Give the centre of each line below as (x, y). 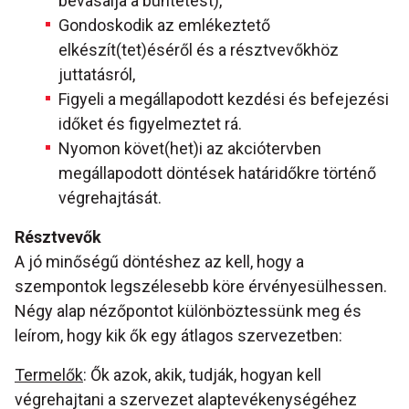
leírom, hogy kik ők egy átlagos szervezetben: (178, 336)
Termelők (49, 375)
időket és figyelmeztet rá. (150, 124)
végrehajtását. (110, 198)
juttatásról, (97, 75)
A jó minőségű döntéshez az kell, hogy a (159, 262)
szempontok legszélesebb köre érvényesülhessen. (201, 287)
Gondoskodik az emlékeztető (164, 26)
